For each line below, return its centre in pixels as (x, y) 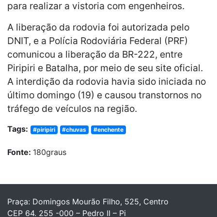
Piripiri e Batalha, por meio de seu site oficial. (105, 68)
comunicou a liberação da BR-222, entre (95, 54)
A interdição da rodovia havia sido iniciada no (107, 81)
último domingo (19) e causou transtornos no (104, 95)
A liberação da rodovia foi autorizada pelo (98, 27)
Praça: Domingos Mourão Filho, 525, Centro (88, 201)
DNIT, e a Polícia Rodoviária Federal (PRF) (98, 40)
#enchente (108, 129)
